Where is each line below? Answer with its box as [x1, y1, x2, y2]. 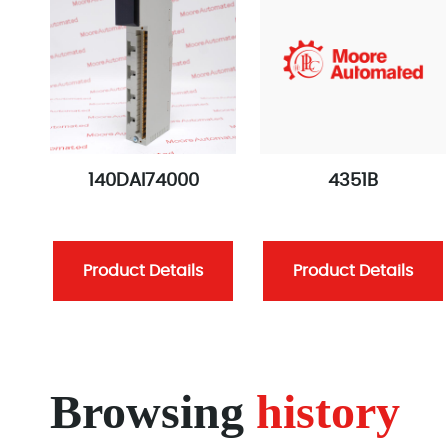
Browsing [50, 384, 256, 438]
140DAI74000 [87, 172, 199, 190]
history [256, 384, 400, 438]
